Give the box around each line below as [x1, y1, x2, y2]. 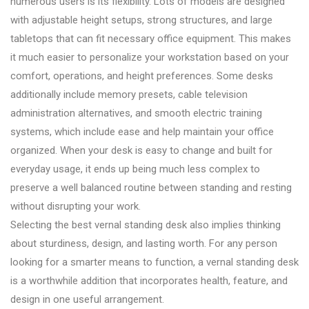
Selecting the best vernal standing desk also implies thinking [10, 218, 281, 231]
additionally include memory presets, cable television [10, 88, 248, 101]
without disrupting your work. [10, 199, 141, 212]
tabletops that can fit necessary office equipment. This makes [10, 32, 291, 45]
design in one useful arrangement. [10, 292, 164, 306]
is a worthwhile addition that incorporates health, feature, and [10, 274, 288, 287]
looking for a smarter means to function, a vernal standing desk [10, 255, 299, 268]
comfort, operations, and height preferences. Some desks [10, 69, 273, 82]
